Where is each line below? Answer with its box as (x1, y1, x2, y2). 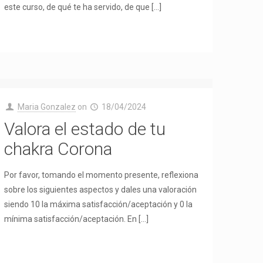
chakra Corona (4, 139, 113, 159)
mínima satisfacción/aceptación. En (4, 214, 137, 224)
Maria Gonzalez (17, 102, 76, 112)
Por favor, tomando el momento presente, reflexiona (4, 170, 199, 180)
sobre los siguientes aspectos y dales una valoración (4, 185, 197, 194)
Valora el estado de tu (4, 119, 166, 139)
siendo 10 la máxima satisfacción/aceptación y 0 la (4, 200, 193, 209)
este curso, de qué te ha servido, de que (4, 2, 150, 12)
